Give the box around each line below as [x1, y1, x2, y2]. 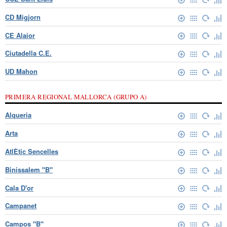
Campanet [5, 201, 36, 211]
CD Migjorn [5, 12, 41, 22]
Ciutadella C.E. [5, 48, 52, 58]
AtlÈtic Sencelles [5, 146, 58, 156]
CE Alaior [5, 30, 35, 40]
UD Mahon [5, 66, 37, 77]
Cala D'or [5, 182, 33, 193]
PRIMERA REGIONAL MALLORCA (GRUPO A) [5, 92, 147, 102]
